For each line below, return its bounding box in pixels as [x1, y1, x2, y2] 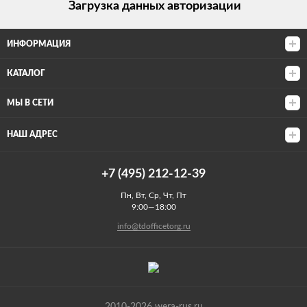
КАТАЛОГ [7, 69, 45, 77]
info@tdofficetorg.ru [116, 222, 191, 230]
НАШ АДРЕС [7, 130, 58, 138]
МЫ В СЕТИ [7, 99, 53, 107]
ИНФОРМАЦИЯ [7, 40, 71, 48]
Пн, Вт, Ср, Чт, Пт [121, 191, 186, 199]
